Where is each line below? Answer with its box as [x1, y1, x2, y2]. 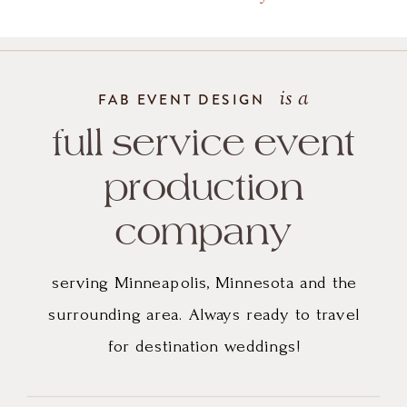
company [114, 210, 293, 254]
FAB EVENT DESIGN [97, 89, 266, 110]
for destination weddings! [107, 336, 301, 356]
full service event [52, 121, 357, 165]
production [104, 165, 304, 210]
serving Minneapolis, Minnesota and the [51, 273, 357, 293]
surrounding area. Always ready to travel [48, 304, 361, 324]
